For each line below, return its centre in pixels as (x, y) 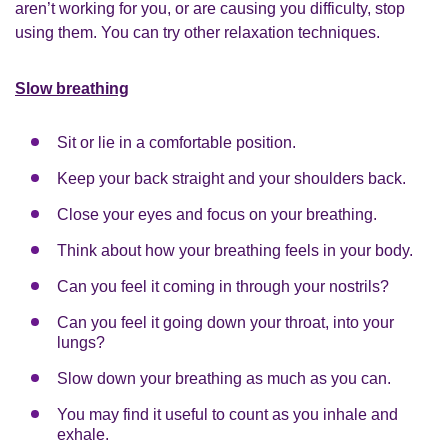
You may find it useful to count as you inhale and (227, 414)
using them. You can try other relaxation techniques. (197, 32)
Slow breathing (72, 88)
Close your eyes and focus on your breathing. (217, 214)
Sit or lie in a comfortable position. (176, 142)
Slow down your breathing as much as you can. (224, 378)
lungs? (81, 342)
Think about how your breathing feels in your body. (235, 250)
